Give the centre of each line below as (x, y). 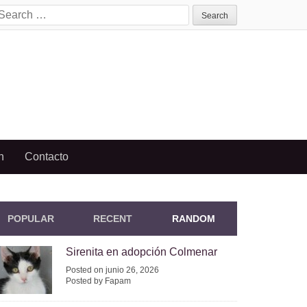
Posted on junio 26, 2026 (112, 270)
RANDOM (194, 219)
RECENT (112, 219)
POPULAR (31, 219)
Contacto (47, 157)
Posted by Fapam (98, 281)
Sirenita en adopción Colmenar (142, 252)
